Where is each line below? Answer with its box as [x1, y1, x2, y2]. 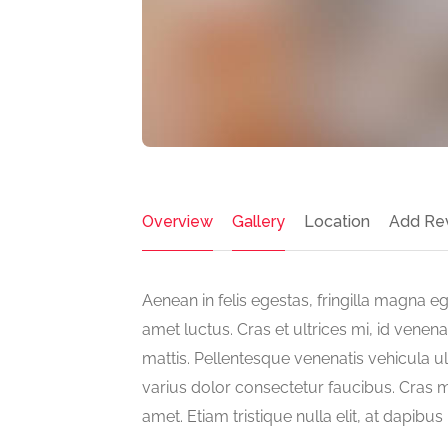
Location [304, 212, 370, 231]
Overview [142, 212, 213, 231]
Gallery [232, 212, 285, 231]
